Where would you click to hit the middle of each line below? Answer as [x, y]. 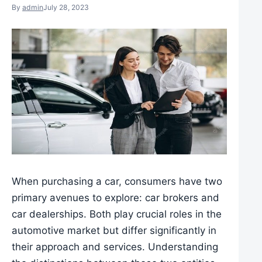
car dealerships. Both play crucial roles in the [117, 214]
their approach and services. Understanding [115, 247]
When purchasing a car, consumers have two [117, 181]
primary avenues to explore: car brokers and [116, 197]
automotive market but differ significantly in [114, 230]
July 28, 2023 [66, 8]
